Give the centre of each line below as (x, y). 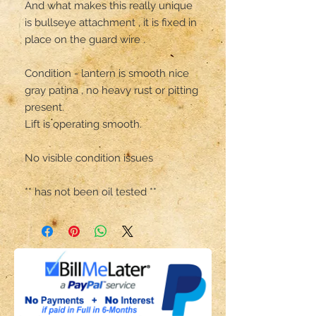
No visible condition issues (90, 158)
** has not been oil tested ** (91, 192)
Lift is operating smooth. (83, 124)
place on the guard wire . (85, 39)
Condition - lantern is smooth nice (107, 73)
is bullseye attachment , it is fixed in (111, 22)
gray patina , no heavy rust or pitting (111, 90)
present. (46, 107)
